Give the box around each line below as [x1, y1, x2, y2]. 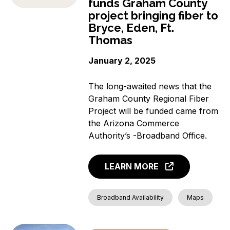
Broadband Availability [97, 194, 164, 202]
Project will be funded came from [88, 105, 219, 116]
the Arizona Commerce [88, 118, 180, 128]
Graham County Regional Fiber [88, 93, 209, 104]
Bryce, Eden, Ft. [88, 21, 175, 35]
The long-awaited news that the [88, 81, 212, 91]
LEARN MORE [105, 161, 159, 172]
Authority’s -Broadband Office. [88, 130, 207, 141]
